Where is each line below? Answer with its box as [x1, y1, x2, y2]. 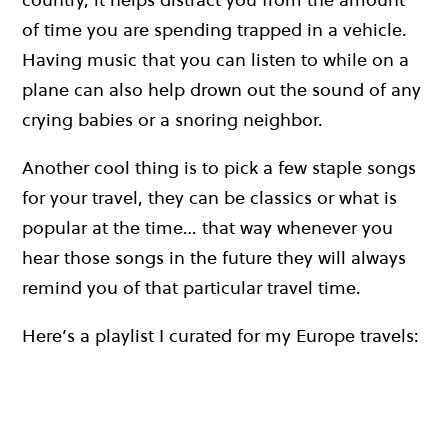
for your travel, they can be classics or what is [22, 185, 397, 211]
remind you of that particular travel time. [22, 275, 361, 301]
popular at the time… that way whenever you [22, 215, 393, 241]
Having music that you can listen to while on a [22, 47, 409, 73]
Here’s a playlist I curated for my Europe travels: [22, 323, 419, 349]
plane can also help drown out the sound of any [22, 77, 421, 103]
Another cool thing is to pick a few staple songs [22, 155, 416, 181]
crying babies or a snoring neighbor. [22, 107, 323, 133]
